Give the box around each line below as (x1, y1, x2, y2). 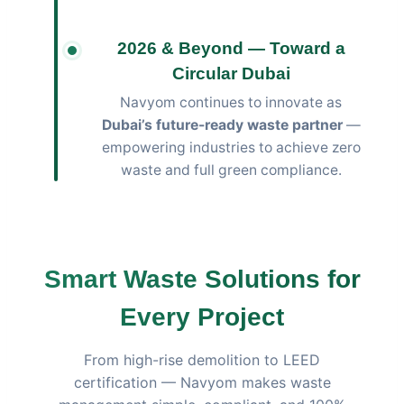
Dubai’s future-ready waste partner (101, 115, 343, 133)
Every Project (120, 302, 284, 331)
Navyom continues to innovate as (120, 93, 342, 111)
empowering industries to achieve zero (101, 138, 361, 156)
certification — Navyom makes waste (73, 372, 331, 391)
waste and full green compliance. (120, 161, 342, 179)
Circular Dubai (171, 63, 290, 83)
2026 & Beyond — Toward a (116, 38, 345, 58)
